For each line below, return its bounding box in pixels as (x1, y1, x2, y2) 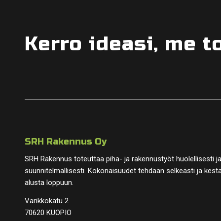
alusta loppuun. (25, 178, 74, 187)
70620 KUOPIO (25, 208, 72, 217)
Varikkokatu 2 (25, 196, 69, 205)
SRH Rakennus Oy (25, 136, 107, 147)
